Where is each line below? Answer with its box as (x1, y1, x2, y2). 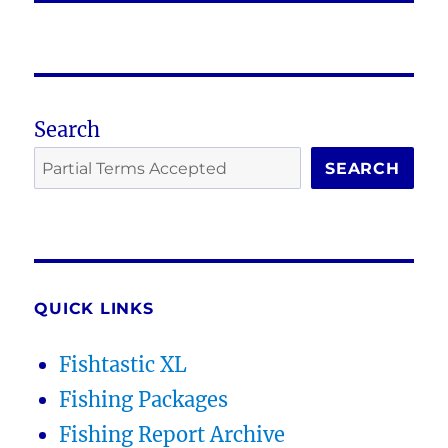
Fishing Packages (59, 387, 229, 413)
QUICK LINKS (34, 299, 154, 319)
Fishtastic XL (59, 352, 188, 378)
